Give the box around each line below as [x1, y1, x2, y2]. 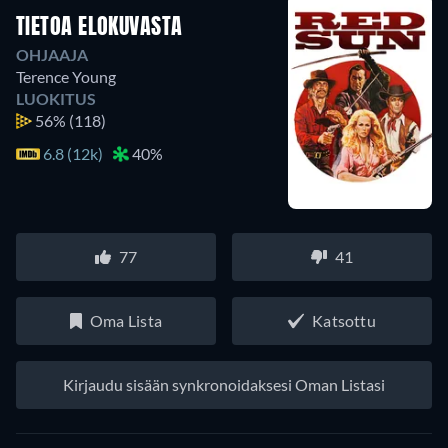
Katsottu [312, 310, 376, 330]
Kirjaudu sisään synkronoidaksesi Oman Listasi [63, 374, 385, 394]
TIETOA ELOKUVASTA [16, 16, 183, 39]
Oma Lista [89, 310, 163, 330]
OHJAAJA [16, 44, 88, 64]
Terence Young [16, 66, 116, 86]
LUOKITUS [16, 88, 96, 108]
